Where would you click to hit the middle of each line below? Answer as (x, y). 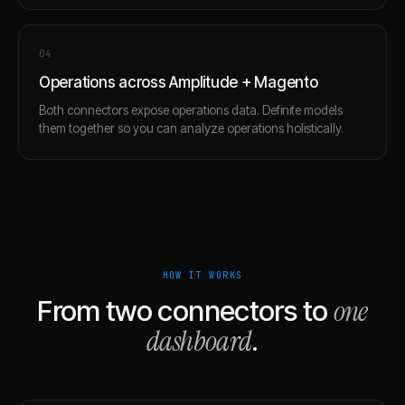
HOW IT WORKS (202, 275)
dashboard (199, 341)
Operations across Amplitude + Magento (179, 82)
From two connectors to (183, 311)
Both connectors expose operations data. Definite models (191, 110)
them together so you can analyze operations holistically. (191, 128)
